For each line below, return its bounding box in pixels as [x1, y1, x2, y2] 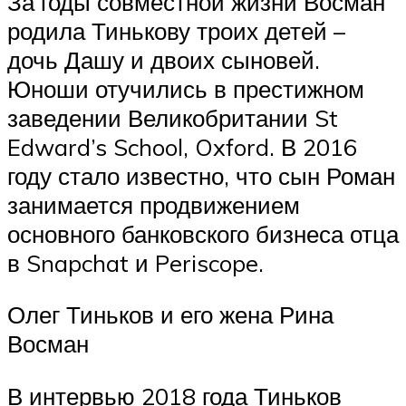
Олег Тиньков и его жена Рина [7, 300, 333, 330]
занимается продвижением [7, 189, 300, 219]
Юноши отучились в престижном [7, 73, 364, 103]
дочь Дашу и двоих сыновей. [7, 44, 320, 74]
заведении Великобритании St [7, 102, 338, 132]
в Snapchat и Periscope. [7, 247, 264, 277]
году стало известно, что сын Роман [7, 160, 395, 190]
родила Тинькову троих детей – [7, 15, 345, 45]
